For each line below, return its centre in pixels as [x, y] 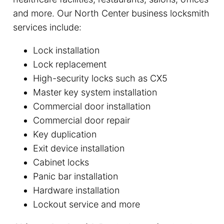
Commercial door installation [91, 106]
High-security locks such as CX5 [100, 78]
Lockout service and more [86, 204]
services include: [47, 27]
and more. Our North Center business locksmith [111, 13]
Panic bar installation [75, 176]
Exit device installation [78, 148]
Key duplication [64, 134]
